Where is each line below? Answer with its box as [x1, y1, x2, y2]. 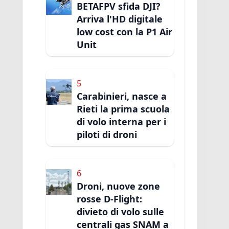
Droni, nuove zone [77, 180, 161, 193]
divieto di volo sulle [77, 205, 165, 218]
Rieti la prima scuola [77, 103, 170, 116]
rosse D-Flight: [77, 193, 143, 205]
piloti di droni [77, 128, 138, 141]
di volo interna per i [77, 116, 167, 128]
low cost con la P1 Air [77, 26, 173, 38]
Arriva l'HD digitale [77, 13, 163, 26]
